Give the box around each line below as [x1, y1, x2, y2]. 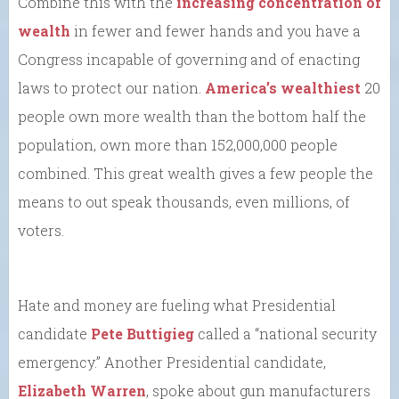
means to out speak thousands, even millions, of [18, 192, 350, 212]
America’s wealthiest [205, 78, 364, 98]
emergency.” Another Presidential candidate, [18, 353, 326, 372]
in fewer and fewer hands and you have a [74, 21, 361, 41]
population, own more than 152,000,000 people [18, 135, 338, 155]
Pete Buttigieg [87, 324, 194, 344]
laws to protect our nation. [18, 78, 205, 98]
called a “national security [194, 324, 377, 344]
